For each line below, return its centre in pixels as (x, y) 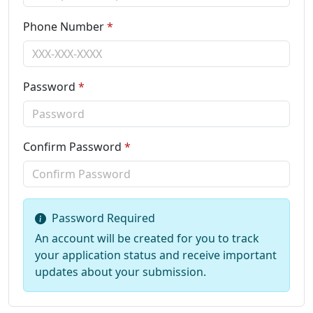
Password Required (103, 218)
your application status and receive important (156, 255)
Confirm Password (72, 146)
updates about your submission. (121, 271)
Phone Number (64, 26)
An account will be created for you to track (147, 238)
